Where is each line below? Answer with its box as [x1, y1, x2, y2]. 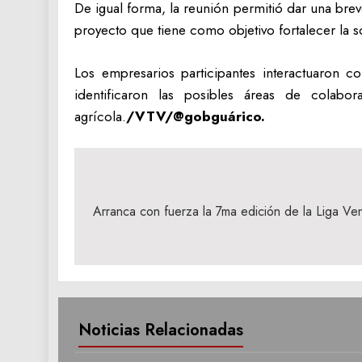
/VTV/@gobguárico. [126, 106, 265, 126]
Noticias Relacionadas [78, 318, 243, 343]
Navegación [90, 171, 197, 200]
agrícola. [74, 106, 126, 126]
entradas [90, 229, 169, 259]
